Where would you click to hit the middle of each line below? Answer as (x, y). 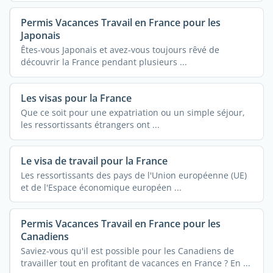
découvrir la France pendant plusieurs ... (104, 62)
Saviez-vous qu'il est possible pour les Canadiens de (127, 250)
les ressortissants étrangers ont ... (90, 124)
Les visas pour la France (76, 98)
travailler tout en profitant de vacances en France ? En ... (135, 263)
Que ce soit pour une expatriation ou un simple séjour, (133, 112)
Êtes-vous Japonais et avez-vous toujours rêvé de (120, 49)
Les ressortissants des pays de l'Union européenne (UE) (133, 175)
